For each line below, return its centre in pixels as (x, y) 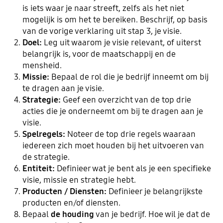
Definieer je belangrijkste (155, 191)
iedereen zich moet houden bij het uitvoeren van (113, 145)
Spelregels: (45, 134)
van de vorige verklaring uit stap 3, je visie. (102, 31)
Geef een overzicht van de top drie (126, 100)
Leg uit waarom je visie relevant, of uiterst (121, 42)
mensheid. (42, 65)
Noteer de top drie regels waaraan (131, 134)
